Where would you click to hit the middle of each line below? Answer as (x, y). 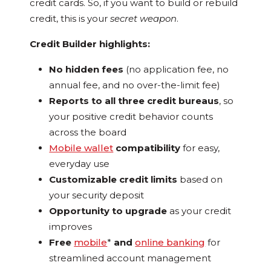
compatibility (148, 148)
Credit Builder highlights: (90, 44)
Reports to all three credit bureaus (134, 101)
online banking (170, 243)
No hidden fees (88, 70)
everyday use (80, 164)
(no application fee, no (178, 70)
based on (201, 180)
